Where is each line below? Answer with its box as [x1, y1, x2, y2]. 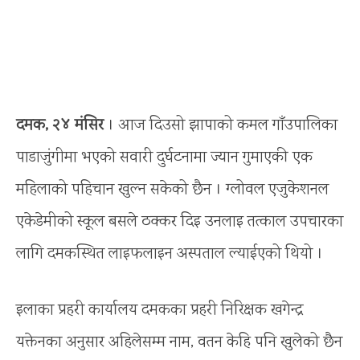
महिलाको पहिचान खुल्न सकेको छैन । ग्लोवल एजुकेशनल [16, 178, 329, 202]
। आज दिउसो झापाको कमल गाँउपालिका [108, 113, 337, 137]
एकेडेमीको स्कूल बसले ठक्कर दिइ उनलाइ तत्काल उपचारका [16, 210, 343, 234]
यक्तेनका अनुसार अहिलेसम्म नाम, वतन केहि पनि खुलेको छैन [16, 330, 342, 354]
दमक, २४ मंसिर [16, 113, 108, 137]
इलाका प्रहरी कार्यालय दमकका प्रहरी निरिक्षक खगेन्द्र [16, 298, 304, 322]
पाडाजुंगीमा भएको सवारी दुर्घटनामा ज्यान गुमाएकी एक [16, 145, 313, 170]
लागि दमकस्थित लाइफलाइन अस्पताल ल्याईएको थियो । [16, 242, 323, 266]
